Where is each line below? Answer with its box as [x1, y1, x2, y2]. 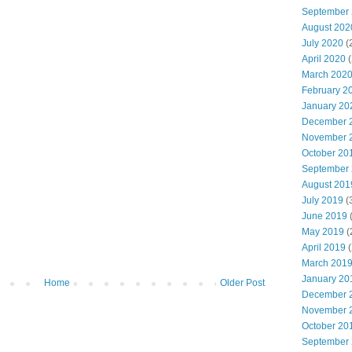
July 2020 [302, 38, 343, 49]
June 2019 [302, 211, 347, 222]
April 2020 [302, 53, 346, 64]
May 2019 [302, 226, 344, 237]
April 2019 [302, 242, 346, 253]
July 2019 [302, 195, 343, 206]
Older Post [220, 277, 265, 289]
